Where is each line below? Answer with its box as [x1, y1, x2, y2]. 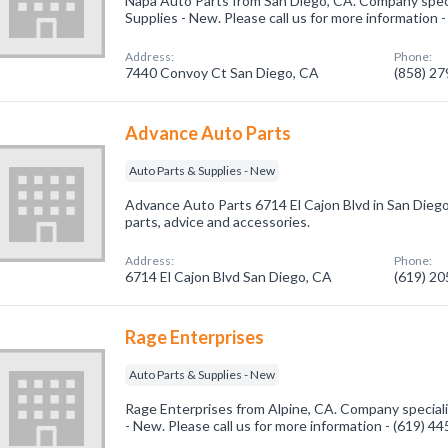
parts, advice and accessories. [125, 213, 311, 230]
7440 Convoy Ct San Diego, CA [125, 64, 320, 81]
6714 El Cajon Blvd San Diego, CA [125, 268, 333, 285]
